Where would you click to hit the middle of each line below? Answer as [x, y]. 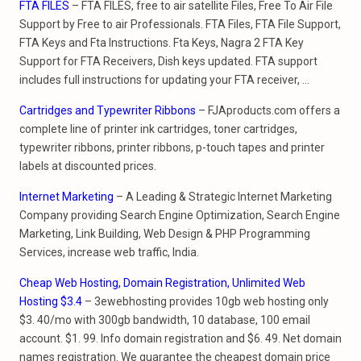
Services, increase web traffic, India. [109, 252]
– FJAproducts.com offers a [268, 110]
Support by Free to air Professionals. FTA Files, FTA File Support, [180, 24]
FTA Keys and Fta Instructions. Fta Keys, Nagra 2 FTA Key [162, 43]
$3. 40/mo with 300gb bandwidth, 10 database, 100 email [165, 320]
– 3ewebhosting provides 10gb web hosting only [205, 301]
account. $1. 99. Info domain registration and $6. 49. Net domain [180, 338]
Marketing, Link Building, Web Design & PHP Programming [165, 234]
